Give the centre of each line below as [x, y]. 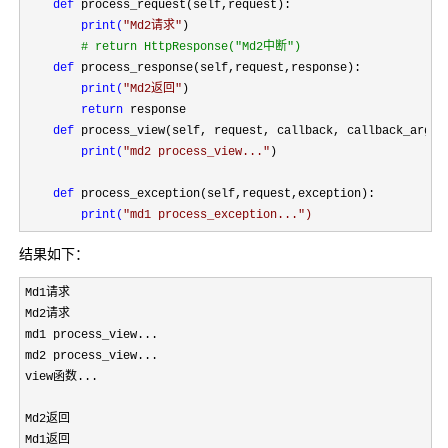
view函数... [61, 376]
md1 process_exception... [214, 214]
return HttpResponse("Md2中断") [194, 46]
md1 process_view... [91, 334]
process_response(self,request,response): [217, 67]
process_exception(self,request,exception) [224, 193]
